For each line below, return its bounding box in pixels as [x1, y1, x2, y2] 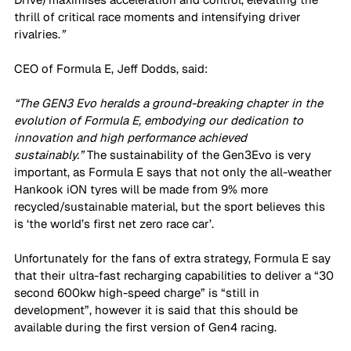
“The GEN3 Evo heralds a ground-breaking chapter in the [14, 96, 326, 111]
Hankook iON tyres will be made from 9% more [14, 182, 271, 197]
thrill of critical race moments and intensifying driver [14, 9, 304, 25]
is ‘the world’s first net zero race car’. [14, 216, 214, 232]
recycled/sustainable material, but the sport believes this [14, 199, 328, 215]
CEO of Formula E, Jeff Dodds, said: [14, 61, 208, 77]
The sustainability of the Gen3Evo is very [84, 147, 314, 163]
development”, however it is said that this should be [14, 302, 301, 318]
